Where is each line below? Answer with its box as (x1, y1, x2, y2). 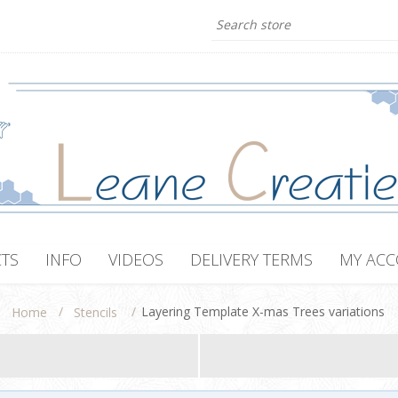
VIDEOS (108, 249, 163, 270)
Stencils (73, 304, 117, 322)
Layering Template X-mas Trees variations (140, 302, 385, 320)
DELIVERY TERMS (190, 249, 313, 270)
